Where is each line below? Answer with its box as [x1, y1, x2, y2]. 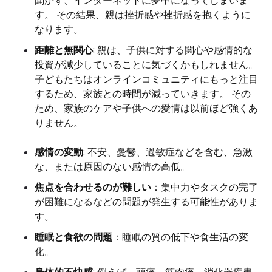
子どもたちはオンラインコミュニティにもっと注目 [35, 72, 258, 86]
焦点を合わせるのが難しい [35, 180, 151, 194]
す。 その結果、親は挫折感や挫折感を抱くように [35, 8, 251, 22]
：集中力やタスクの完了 [151, 180, 258, 194]
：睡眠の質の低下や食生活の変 [112, 230, 248, 244]
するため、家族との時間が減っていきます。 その [35, 87, 251, 101]
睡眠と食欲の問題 [35, 230, 112, 244]
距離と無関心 [35, 43, 93, 57]
